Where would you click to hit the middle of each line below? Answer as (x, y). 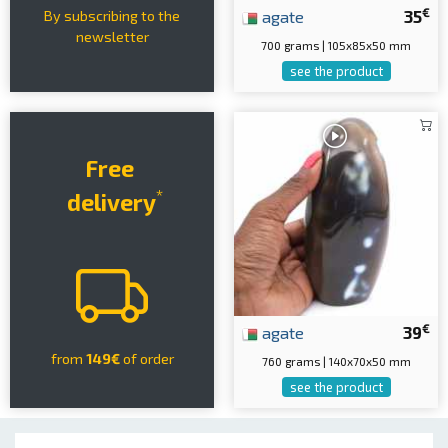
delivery (108, 202)
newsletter (112, 36)
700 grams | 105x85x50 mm (336, 45)
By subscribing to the (112, 15)
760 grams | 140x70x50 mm (336, 361)
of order (148, 358)
